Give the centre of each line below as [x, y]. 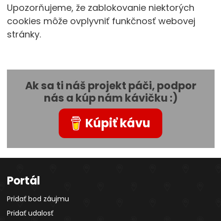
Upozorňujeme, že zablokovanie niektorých [100, 8]
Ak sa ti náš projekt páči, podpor [110, 86]
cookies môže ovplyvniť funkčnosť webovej [101, 21]
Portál [23, 181]
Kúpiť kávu [118, 123]
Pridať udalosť [30, 213]
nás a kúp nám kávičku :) [110, 98]
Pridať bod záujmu [38, 199]
